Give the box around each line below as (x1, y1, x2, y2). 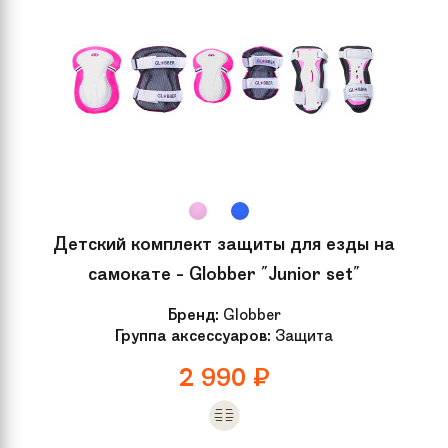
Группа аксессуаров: (115, 324, 271, 346)
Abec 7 (162, 2, 212, 24)
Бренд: (167, 303, 219, 325)
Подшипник (20, 2, 108, 24)
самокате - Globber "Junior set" (88, 261, 360, 286)
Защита (271, 324, 333, 346)
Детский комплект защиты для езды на (53, 231, 395, 256)
